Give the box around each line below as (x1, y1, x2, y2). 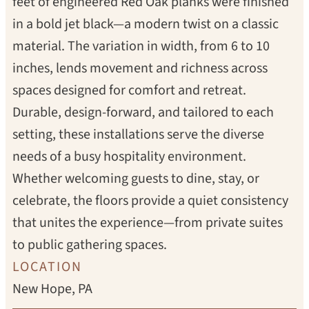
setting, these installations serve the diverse (12, 125, 264, 144)
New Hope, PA (12, 279, 92, 299)
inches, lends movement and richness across (12, 59, 268, 78)
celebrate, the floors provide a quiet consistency (12, 191, 288, 210)
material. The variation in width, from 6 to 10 (12, 37, 270, 56)
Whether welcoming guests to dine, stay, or (12, 169, 259, 188)
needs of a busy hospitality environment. (12, 147, 246, 166)
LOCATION (12, 257, 82, 277)
